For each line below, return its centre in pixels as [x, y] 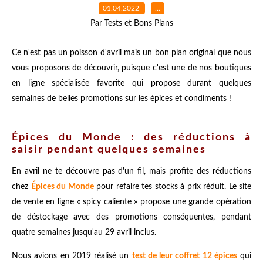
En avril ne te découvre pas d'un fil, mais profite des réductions [131, 172]
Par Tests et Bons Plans [131, 23]
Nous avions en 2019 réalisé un [72, 256]
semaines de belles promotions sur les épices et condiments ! [122, 98]
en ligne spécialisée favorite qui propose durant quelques [131, 83]
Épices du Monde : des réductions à [131, 138]
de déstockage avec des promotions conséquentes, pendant [131, 218]
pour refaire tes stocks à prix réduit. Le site [172, 187]
